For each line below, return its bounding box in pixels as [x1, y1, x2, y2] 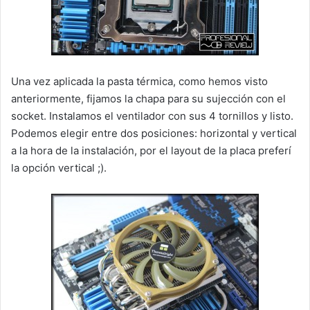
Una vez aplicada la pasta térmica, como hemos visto [11, 75, 268, 89]
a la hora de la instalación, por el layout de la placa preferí [11, 144, 291, 158]
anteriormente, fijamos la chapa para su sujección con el [11, 92, 286, 106]
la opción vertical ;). [11, 161, 107, 175]
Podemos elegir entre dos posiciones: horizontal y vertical [11, 127, 297, 140]
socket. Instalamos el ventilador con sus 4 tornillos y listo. [11, 109, 293, 123]
